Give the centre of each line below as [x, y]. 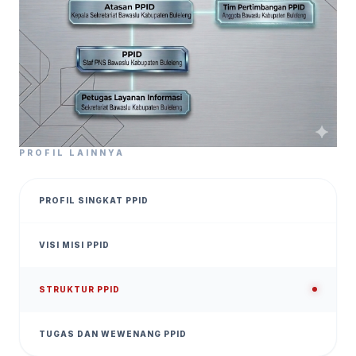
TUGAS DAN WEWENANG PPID [113, 333]
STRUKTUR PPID [79, 289]
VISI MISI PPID [74, 244]
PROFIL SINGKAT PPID [94, 200]
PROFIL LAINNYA [72, 152]
